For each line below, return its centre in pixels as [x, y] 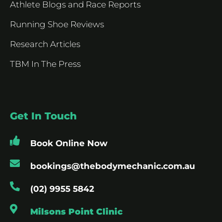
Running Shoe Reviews [57, 24]
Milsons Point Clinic [76, 211]
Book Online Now [69, 143]
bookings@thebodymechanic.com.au [113, 166]
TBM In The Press [45, 64]
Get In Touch [43, 116]
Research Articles [45, 44]
